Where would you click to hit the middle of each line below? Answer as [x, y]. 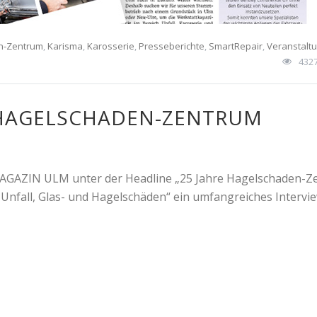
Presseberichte [172, 46]
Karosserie [111, 46]
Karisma [65, 46]
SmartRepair [236, 46]
